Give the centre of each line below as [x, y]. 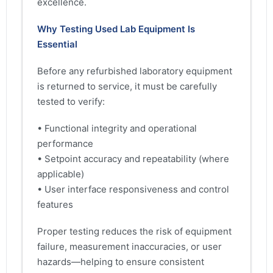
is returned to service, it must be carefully [127, 86]
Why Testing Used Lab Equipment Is [116, 29]
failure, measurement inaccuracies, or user [129, 247]
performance [65, 144]
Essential [57, 44]
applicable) [61, 174]
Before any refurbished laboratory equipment [135, 71]
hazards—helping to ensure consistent [121, 262]
